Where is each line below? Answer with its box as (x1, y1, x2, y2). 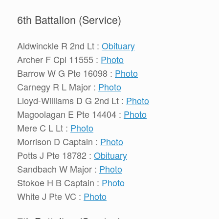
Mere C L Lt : (17, 121, 70, 134)
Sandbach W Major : (17, 162, 99, 175)
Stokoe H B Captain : (17, 175, 102, 189)
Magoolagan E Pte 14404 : (17, 107, 124, 120)
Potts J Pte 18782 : (17, 148, 94, 161)
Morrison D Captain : (17, 134, 100, 148)
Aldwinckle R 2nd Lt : (17, 39, 102, 52)
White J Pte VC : (17, 189, 84, 202)
